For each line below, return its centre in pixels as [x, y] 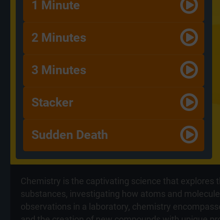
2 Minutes [59, 38]
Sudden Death [70, 135]
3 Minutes [59, 70]
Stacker [52, 103]
